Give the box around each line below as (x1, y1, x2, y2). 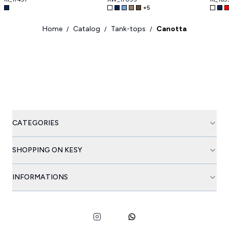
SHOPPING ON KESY (12, 146, 82, 155)
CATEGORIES (12, 119, 59, 128)
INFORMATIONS (12, 173, 68, 182)
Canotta (156, 25, 187, 34)
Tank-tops (111, 25, 146, 34)
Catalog (73, 25, 100, 34)
